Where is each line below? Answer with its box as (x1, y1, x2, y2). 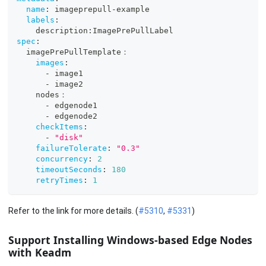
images (36, 58, 64, 67)
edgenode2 (50, 111, 97, 121)
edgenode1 (50, 100, 97, 110)
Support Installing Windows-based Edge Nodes (8, 232, 252, 247)
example (116, 4, 150, 14)
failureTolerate (36, 143, 107, 153)
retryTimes (36, 175, 83, 185)
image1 (50, 68, 83, 78)
